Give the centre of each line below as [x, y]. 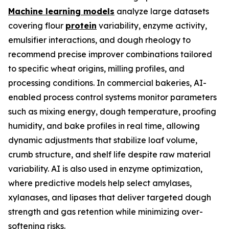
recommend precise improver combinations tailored [110, 54]
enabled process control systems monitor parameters [112, 97]
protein [81, 25]
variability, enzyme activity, [152, 25]
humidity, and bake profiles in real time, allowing [104, 125]
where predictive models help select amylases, [100, 183]
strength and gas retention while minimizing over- [106, 211]
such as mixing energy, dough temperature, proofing [112, 111]
